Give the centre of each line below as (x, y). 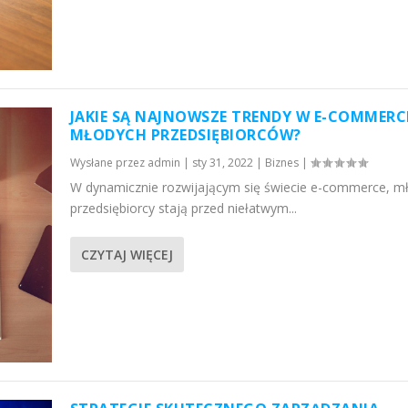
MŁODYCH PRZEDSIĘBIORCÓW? (185, 134)
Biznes (281, 162)
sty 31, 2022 (222, 162)
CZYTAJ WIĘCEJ (127, 254)
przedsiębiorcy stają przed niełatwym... (183, 208)
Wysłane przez (108, 162)
